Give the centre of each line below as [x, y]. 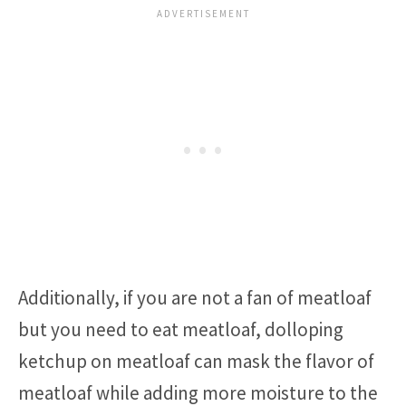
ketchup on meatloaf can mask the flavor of [196, 361]
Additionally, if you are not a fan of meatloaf [195, 298]
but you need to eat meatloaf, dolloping [181, 329]
